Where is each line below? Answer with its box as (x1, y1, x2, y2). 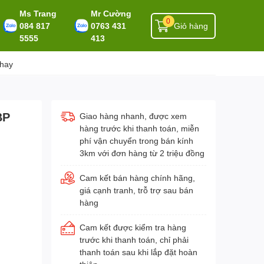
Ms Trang (19, 8, 57, 18)
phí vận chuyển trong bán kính (79, 136, 193, 146)
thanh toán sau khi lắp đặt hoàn (79, 247, 197, 257)
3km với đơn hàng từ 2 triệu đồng (79, 148, 204, 158)
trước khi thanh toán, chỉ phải (79, 235, 189, 245)
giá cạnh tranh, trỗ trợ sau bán (79, 185, 193, 195)
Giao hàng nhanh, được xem (79, 111, 187, 121)
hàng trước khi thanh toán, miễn (79, 123, 199, 133)
